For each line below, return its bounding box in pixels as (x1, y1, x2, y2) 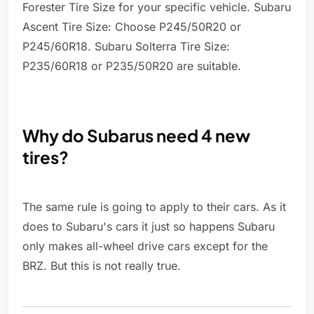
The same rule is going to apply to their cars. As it (22, 200, 286, 214)
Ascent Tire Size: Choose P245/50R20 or (22, 20, 241, 34)
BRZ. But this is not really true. (22, 259, 181, 273)
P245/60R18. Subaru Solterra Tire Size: (22, 39, 230, 54)
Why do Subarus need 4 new (22, 125, 250, 146)
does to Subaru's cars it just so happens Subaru (22, 219, 275, 234)
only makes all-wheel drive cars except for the (22, 239, 268, 254)
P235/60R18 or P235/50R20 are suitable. (22, 59, 241, 74)
